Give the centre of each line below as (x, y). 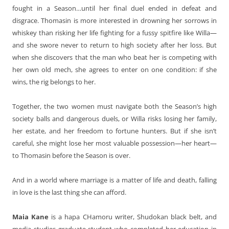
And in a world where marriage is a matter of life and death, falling (114, 180)
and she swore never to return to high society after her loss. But (114, 45)
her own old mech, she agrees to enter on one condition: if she (114, 69)
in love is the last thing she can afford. (69, 192)
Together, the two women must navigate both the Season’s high (114, 106)
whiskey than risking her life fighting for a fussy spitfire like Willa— (114, 32)
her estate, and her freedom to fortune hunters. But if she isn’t (114, 131)
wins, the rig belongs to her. (54, 82)
